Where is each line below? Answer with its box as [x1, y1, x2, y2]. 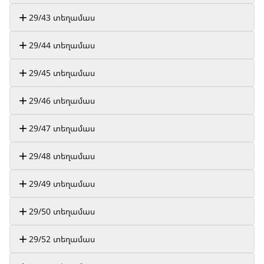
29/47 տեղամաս [29, 123, 95, 134]
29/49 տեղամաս [29, 178, 95, 189]
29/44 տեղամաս [29, 39, 95, 51]
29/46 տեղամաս [29, 95, 95, 106]
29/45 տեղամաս [29, 67, 95, 78]
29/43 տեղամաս [29, 12, 95, 23]
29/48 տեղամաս [29, 150, 95, 161]
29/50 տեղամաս [29, 206, 95, 217]
